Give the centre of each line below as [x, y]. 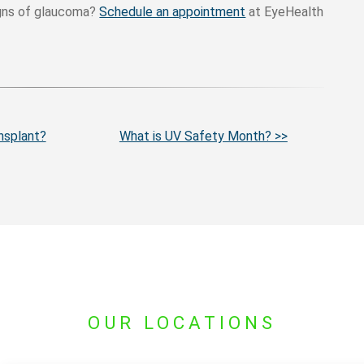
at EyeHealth [285, 12]
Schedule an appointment [173, 12]
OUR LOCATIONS [182, 323]
